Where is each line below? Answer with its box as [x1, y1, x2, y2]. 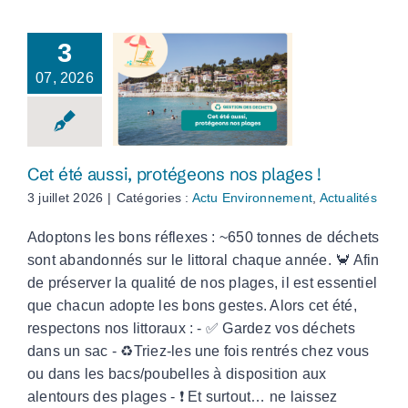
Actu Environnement [191, 190, 313, 206]
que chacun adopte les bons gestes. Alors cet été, [27, 298, 357, 314]
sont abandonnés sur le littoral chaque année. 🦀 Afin [27, 252, 380, 269]
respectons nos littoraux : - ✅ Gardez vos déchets [27, 321, 355, 337]
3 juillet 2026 [27, 190, 104, 206]
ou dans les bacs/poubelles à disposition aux [27, 366, 327, 382]
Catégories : [116, 190, 192, 206]
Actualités [319, 190, 377, 206]
